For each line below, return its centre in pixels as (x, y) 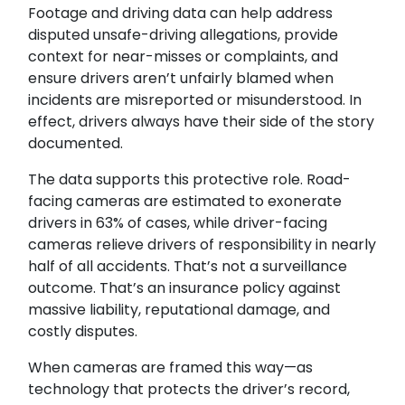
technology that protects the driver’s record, (189, 389)
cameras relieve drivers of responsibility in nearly (202, 244)
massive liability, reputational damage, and (179, 309)
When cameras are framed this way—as (171, 367)
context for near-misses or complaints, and (184, 56)
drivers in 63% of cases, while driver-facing (178, 222)
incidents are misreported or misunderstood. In (195, 99)
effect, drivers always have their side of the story (202, 121)
